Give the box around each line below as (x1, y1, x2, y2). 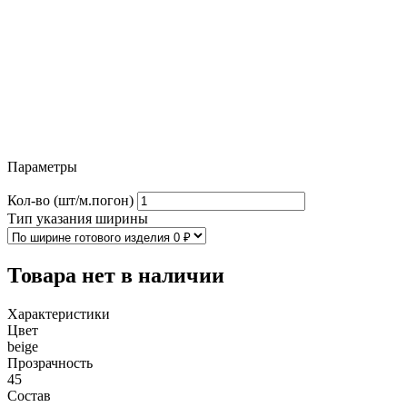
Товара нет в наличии (7, 263, 224, 288)
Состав (7, 388, 51, 404)
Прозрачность (7, 355, 93, 372)
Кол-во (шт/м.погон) (7, 193, 134, 209)
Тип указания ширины (7, 211, 148, 227)
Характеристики (7, 306, 110, 323)
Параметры (7, 158, 77, 174)
